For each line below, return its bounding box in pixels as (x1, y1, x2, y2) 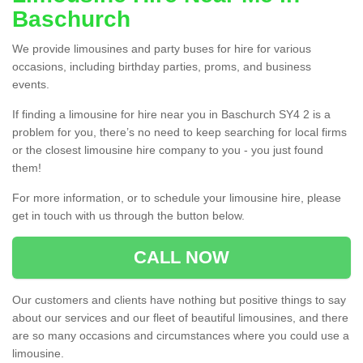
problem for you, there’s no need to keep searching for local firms (12, 126, 347, 139)
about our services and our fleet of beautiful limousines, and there (12, 311, 348, 325)
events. (12, 78, 49, 92)
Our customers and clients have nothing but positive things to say (12, 293, 346, 307)
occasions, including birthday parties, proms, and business (12, 60, 311, 74)
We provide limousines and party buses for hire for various (12, 42, 311, 56)
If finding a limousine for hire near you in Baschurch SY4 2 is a (12, 108, 331, 122)
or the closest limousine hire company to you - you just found (12, 143, 323, 157)
